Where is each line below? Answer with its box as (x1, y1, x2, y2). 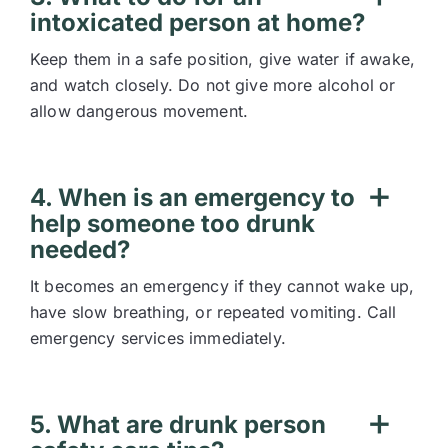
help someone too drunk (30, 209, 315, 238)
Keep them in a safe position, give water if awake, (30, 49, 416, 69)
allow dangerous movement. (30, 101, 249, 121)
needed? (30, 235, 130, 264)
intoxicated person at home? (30, 8, 365, 37)
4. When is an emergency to (30, 183, 355, 212)
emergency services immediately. (30, 328, 286, 348)
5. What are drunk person (30, 410, 326, 439)
